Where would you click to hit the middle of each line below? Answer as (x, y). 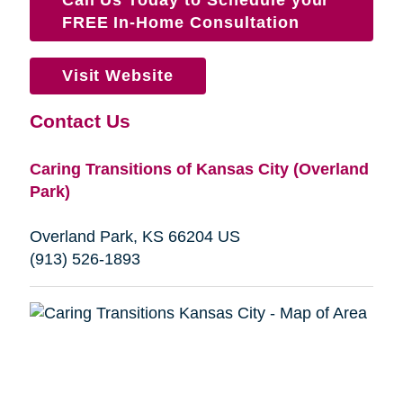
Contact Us (80, 121)
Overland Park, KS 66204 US (134, 236)
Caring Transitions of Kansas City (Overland (199, 169)
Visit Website (118, 75)
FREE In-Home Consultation (180, 22)
